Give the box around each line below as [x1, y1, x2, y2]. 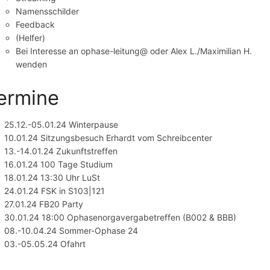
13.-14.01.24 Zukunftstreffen [4, 146, 118, 157]
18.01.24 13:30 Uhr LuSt [4, 172, 101, 183]
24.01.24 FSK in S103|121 [4, 186, 105, 196]
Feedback [16, 19, 55, 30]
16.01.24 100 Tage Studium [4, 159, 113, 170]
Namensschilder [16, 5, 80, 16]
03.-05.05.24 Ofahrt [4, 239, 86, 250]
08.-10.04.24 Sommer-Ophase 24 [4, 225, 139, 236]
